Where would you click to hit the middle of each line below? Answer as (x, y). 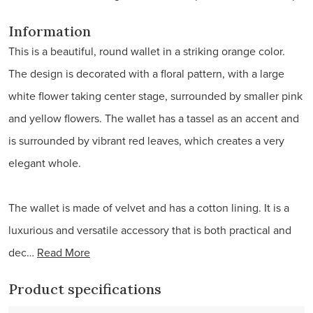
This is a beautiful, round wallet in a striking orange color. (147, 51)
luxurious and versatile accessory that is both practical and (150, 230)
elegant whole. (45, 163)
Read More (64, 252)
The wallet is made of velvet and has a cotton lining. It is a (149, 208)
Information (50, 31)
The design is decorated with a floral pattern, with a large (146, 73)
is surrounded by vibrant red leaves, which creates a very (146, 140)
